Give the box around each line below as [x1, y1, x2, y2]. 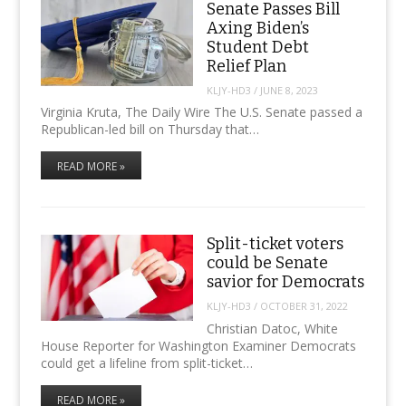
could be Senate [206, 253, 328, 274]
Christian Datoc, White [206, 319, 338, 337]
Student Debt [206, 37, 309, 58]
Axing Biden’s [206, 18, 309, 39]
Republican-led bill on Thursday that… [40, 121, 259, 139]
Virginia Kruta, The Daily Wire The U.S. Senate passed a [40, 103, 362, 121]
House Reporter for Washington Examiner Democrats [40, 336, 356, 354]
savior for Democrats [206, 272, 364, 293]
